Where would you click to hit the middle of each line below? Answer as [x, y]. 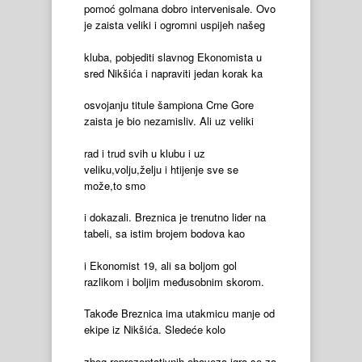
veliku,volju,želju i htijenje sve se [161, 169]
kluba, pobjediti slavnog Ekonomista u [173, 57]
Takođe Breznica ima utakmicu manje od [179, 314]
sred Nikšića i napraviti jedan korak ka [173, 73]
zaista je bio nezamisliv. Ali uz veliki [169, 121]
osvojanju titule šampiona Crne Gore [169, 105]
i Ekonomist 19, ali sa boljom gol [160, 265]
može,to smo [115, 185]
